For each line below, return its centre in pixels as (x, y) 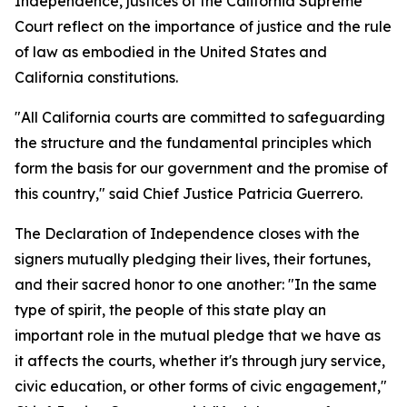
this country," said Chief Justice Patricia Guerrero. (189, 194)
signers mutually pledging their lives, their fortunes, (193, 259)
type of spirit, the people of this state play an (170, 310)
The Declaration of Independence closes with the (187, 233)
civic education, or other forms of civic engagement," (201, 386)
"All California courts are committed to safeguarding (200, 117)
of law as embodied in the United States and (171, 52)
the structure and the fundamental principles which (193, 143)
